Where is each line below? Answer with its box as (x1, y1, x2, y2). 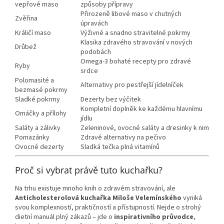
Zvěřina (15, 13, 37, 23)
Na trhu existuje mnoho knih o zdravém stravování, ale (15, 183, 175, 193)
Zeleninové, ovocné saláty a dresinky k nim (80, 122, 209, 133)
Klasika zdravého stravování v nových (80, 37, 192, 47)
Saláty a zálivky (15, 122, 60, 133)
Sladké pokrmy (15, 94, 60, 104)
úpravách (80, 18, 108, 28)
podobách (80, 46, 111, 57)
